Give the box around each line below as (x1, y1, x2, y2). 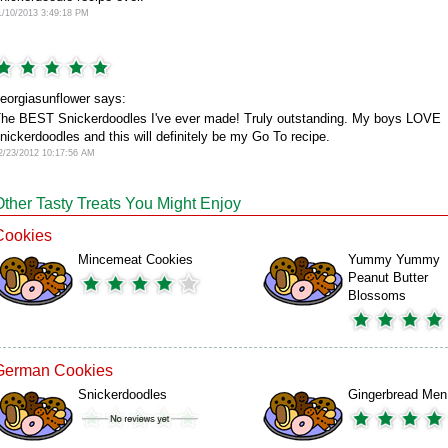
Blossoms (348, 288, 406, 303)
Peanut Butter (348, 270, 428, 285)
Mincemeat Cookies (78, 252, 193, 267)
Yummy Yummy (348, 252, 440, 267)
